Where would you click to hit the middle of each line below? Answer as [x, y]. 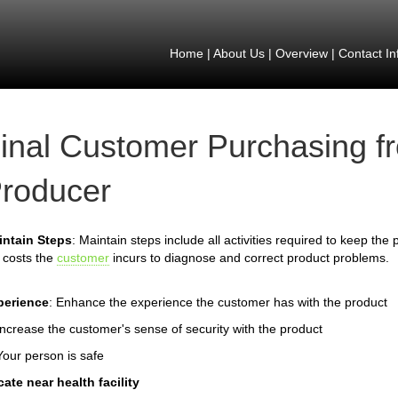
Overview [301, 53]
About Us [239, 53]
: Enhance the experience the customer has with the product [218, 302]
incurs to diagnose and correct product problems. [249, 258]
